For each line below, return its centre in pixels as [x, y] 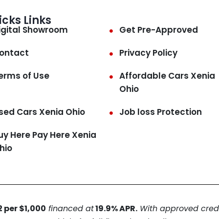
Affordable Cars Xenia [167, 76]
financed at [70, 208]
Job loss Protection [161, 112]
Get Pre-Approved [159, 30]
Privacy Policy [148, 53]
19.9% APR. [115, 208]
